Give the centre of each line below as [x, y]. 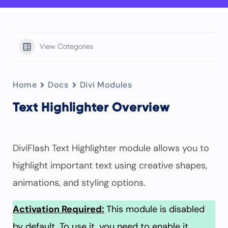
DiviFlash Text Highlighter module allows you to [111, 148]
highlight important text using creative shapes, [110, 165]
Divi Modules [106, 85]
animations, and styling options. [79, 183]
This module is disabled [155, 209]
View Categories [66, 47]
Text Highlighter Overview [91, 108]
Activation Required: [59, 209]
